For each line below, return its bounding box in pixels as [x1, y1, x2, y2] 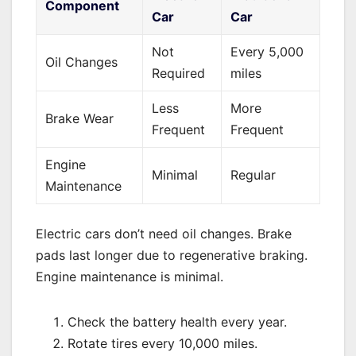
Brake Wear [45, 110, 114, 127]
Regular [230, 167, 277, 184]
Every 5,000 [230, 44, 304, 60]
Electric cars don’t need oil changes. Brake [36, 226, 292, 242]
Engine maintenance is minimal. [36, 269, 223, 285]
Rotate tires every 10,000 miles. [68, 335, 257, 352]
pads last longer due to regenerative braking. [36, 247, 308, 264]
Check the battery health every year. [68, 314, 287, 331]
